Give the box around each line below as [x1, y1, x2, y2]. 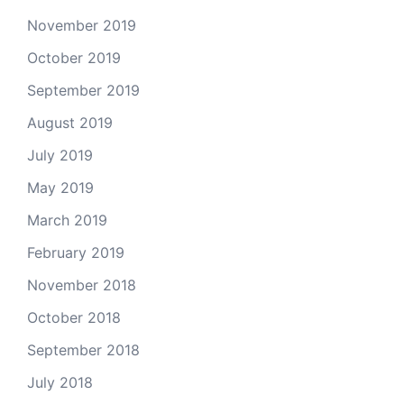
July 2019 [27, 146, 93, 164]
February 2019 [27, 243, 124, 262]
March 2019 [27, 211, 107, 229]
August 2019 [27, 114, 113, 132]
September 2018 [27, 341, 140, 359]
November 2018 [27, 276, 136, 294]
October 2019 [27, 49, 121, 67]
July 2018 [27, 373, 93, 391]
